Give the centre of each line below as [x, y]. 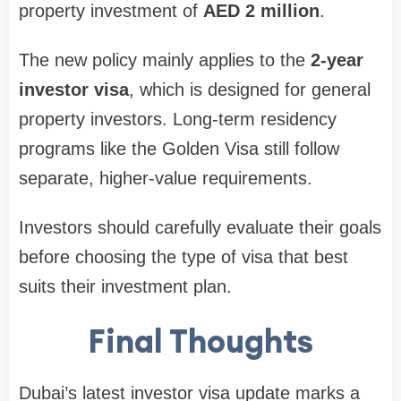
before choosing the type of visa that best [183, 256]
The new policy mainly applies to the [165, 60]
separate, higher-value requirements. [166, 178]
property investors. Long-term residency [178, 119]
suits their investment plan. [125, 286]
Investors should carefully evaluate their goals [200, 227]
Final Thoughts [200, 341]
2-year [337, 60]
